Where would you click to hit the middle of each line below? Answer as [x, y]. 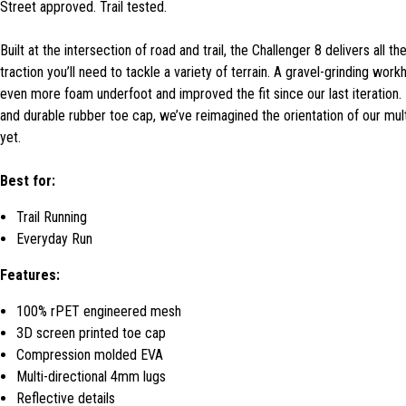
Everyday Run [54, 239]
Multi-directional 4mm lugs [91, 377]
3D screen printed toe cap [91, 333]
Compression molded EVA [90, 355]
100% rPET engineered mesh [99, 312]
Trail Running [52, 217]
